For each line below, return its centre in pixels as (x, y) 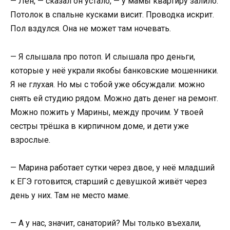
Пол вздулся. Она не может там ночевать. (91, 29)
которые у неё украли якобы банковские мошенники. (114, 70)
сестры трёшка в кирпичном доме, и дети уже (100, 126)
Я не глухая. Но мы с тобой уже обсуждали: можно (108, 84)
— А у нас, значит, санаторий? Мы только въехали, (106, 223)
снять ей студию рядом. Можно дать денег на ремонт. (114, 98)
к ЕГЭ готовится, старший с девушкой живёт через (109, 181)
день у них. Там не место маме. (70, 195)
